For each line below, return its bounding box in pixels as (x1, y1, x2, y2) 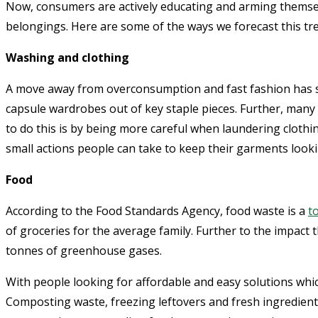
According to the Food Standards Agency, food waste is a (6, 202, 308, 219)
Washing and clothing (6, 49, 129, 65)
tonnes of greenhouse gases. (6, 242, 162, 258)
